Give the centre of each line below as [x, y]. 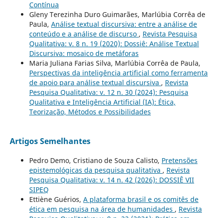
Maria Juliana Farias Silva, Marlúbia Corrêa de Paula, [115, 63]
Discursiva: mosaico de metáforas [84, 54]
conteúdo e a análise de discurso [84, 34]
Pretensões [179, 161]
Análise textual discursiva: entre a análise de [124, 24]
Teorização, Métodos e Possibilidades [90, 112]
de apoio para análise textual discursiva [95, 83]
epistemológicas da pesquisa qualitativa [96, 170]
